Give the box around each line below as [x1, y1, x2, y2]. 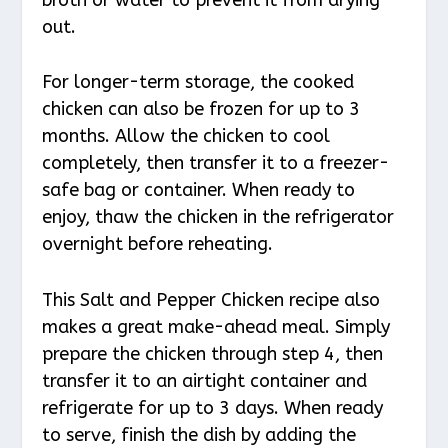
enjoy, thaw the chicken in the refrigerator [42, 206, 395, 229]
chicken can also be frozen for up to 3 [42, 98, 361, 121]
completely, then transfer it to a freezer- [42, 152, 390, 175]
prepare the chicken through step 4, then [42, 343, 384, 366]
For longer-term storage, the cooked [42, 71, 355, 94]
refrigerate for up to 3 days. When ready [42, 397, 384, 420]
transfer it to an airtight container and [42, 370, 368, 393]
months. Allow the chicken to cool [42, 125, 331, 148]
